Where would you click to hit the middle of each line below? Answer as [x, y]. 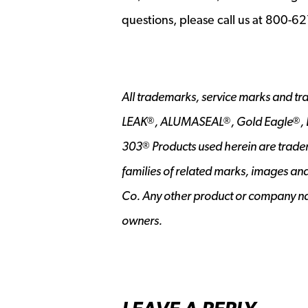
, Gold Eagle [262, 121]
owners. [142, 220]
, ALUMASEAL [189, 121]
